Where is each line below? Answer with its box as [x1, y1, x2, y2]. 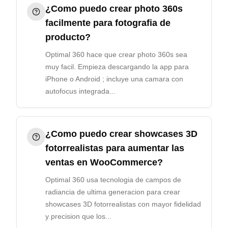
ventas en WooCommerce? [45, 157, 163, 167]
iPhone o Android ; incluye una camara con [45, 75, 183, 83]
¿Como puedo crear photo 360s [45, 4, 183, 14]
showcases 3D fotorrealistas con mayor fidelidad [45, 200, 201, 208]
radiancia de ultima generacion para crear [45, 188, 180, 196]
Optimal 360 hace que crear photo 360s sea [45, 50, 187, 59]
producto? [45, 32, 91, 42]
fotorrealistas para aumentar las [45, 143, 184, 153]
